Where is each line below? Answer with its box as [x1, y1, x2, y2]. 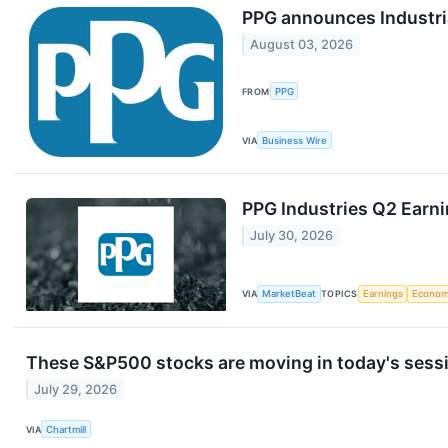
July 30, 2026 [250, 228, 334, 244]
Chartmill [46, 423, 87, 435]
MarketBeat [262, 288, 317, 300]
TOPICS [321, 288, 358, 300]
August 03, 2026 [250, 37, 354, 53]
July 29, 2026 [34, 382, 118, 397]
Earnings [362, 288, 403, 300]
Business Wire [262, 134, 328, 146]
